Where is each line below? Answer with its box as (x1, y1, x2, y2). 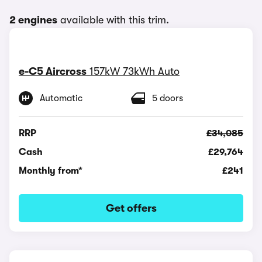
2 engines (9, 13, 57, 26)
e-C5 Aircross (19, 65, 87, 77)
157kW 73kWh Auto (89, 65, 180, 77)
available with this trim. (57, 13, 169, 26)
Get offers (105, 202, 157, 214)
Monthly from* (19, 165, 82, 176)
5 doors (152, 92, 183, 104)
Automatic (40, 92, 82, 104)
